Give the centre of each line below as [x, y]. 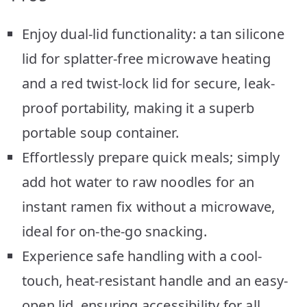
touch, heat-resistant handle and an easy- [155, 280]
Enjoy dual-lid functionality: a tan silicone [153, 34]
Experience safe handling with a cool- [142, 256]
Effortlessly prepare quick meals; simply [151, 157]
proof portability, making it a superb [138, 108]
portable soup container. [100, 132]
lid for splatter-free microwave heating [146, 58]
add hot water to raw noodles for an [138, 182]
